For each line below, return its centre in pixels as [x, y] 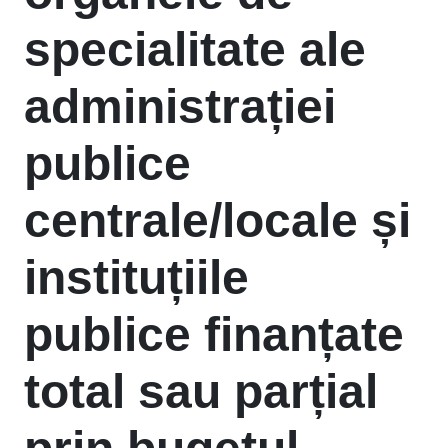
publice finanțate [214, 334]
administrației [180, 106]
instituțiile [136, 277]
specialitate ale [195, 49]
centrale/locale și [217, 220]
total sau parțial [201, 391]
